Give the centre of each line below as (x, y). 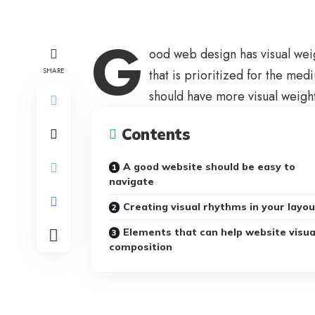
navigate (131, 182)
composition (141, 247)
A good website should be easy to (209, 167)
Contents (156, 135)
